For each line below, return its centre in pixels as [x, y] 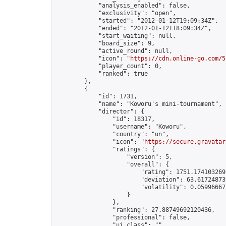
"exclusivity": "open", [116, 13]
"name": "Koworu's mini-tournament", [139, 104]
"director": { [100, 111]
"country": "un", [112, 134]
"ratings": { [105, 149]
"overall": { [112, 164]
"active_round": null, [114, 51]
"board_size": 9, [105, 43]
